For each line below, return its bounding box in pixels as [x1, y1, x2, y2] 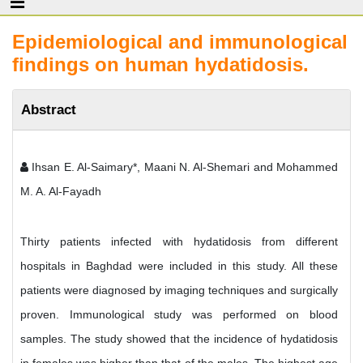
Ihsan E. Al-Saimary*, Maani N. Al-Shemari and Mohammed [28, 160, 338, 173]
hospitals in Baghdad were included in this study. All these [20, 259, 338, 272]
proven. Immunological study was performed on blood [20, 308, 338, 321]
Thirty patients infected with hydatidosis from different [20, 235, 338, 248]
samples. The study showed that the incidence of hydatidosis [20, 332, 338, 345]
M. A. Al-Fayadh [20, 185, 101, 198]
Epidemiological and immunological [12, 31, 348, 53]
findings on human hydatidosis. [12, 53, 309, 75]
